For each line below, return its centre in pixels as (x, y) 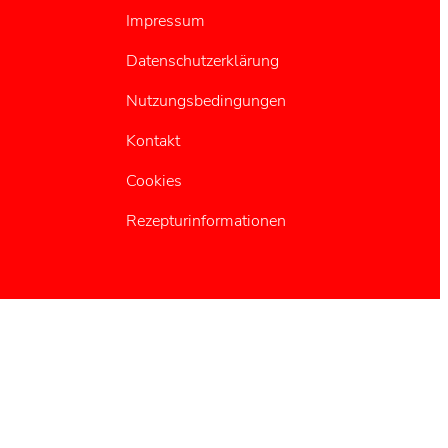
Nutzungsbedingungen (205, 100)
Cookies (153, 180)
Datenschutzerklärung (202, 60)
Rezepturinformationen (205, 220)
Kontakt (152, 140)
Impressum (165, 20)
